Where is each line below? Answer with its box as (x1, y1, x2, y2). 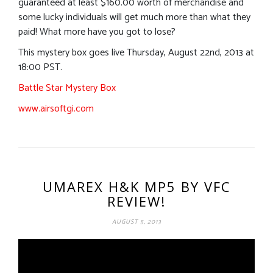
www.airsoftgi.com (18, 100, 94, 117)
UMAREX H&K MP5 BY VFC (42, 177, 231, 196)
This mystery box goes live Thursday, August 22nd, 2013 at (18, 44, 254, 61)
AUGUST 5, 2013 (112, 216, 161, 227)
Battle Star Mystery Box (18, 79, 116, 96)
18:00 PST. (18, 58, 62, 76)
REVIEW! (107, 191, 166, 210)
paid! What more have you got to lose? (18, 23, 175, 40)
